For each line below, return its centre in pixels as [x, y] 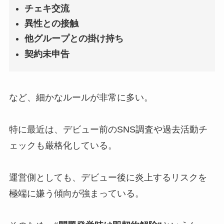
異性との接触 [52, 23]
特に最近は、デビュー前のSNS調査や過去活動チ [108, 130]
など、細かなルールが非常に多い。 [81, 98]
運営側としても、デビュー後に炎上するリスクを [108, 178]
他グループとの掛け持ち [74, 39]
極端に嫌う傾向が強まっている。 [76, 194]
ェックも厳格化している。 [63, 146]
